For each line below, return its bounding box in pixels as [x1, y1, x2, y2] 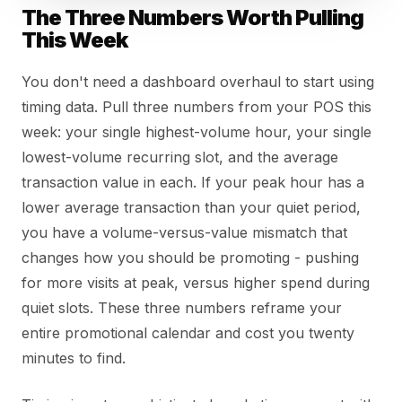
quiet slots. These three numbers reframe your [22, 298, 342, 317]
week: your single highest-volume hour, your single [22, 122, 371, 141]
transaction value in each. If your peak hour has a [22, 172, 364, 191]
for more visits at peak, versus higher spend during [22, 273, 370, 292]
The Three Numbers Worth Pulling [22, 4, 364, 31]
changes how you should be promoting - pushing [22, 248, 359, 267]
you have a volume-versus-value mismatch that [22, 223, 347, 241]
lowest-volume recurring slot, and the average [22, 147, 338, 166]
